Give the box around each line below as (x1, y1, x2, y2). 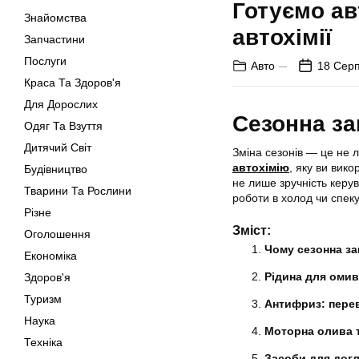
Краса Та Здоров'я (24, 76, 121, 89)
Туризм (24, 292, 62, 305)
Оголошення (24, 228, 91, 240)
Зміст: (232, 222, 271, 237)
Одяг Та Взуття (24, 119, 103, 132)
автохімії (232, 24, 332, 50)
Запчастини (24, 33, 85, 46)
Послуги (24, 54, 67, 67)
